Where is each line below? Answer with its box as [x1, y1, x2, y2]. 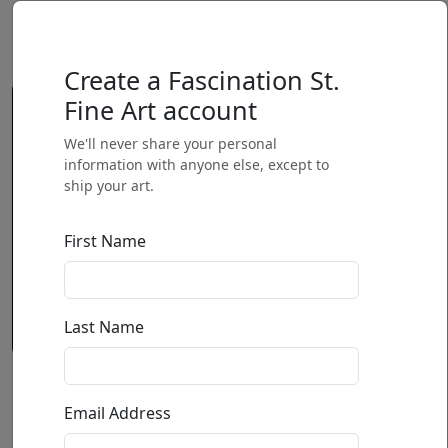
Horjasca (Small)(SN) [88, 376, 360, 416]
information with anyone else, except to [64, 155, 330, 174]
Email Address [64, 402, 172, 424]
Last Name [64, 316, 145, 338]
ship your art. [64, 176, 155, 195]
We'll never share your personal [64, 134, 278, 153]
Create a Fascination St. [64, 63, 341, 97]
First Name [64, 230, 147, 252]
